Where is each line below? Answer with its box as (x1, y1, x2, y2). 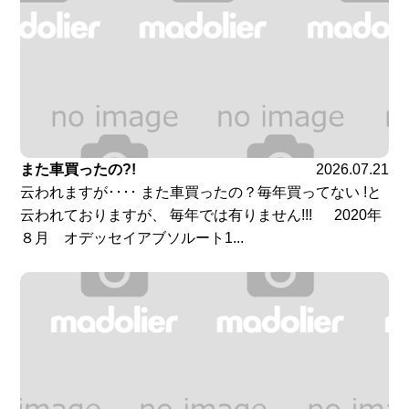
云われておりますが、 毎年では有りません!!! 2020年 (20, 207, 383, 224)
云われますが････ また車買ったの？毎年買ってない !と (20, 184, 383, 201)
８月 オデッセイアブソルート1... (20, 230, 245, 246)
